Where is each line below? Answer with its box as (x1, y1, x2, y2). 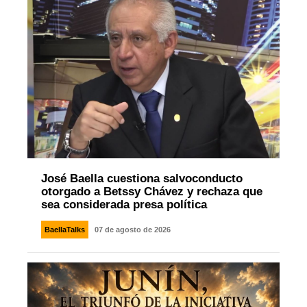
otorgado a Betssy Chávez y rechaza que (40, 185, 262, 199)
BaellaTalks (44, 225, 85, 234)
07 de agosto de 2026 (94, 225, 171, 234)
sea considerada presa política (40, 198, 207, 212)
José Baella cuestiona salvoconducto (40, 172, 243, 186)
